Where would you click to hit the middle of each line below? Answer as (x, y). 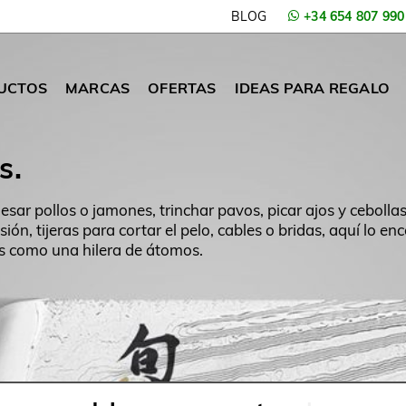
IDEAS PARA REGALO (312, 88)
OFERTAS (182, 88)
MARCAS (97, 88)
